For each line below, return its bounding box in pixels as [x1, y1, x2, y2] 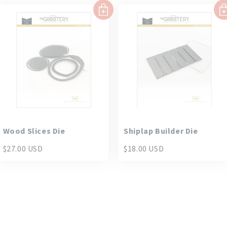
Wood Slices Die [3, 125, 65, 136]
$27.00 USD [3, 143, 43, 154]
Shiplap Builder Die [124, 125, 198, 136]
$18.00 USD [124, 143, 164, 154]
